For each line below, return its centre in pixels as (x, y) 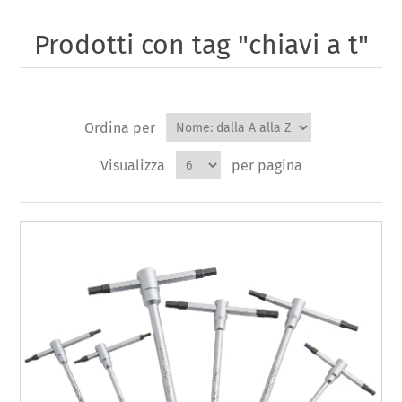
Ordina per (119, 127)
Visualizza (132, 165)
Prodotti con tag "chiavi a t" (201, 45)
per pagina (267, 165)
